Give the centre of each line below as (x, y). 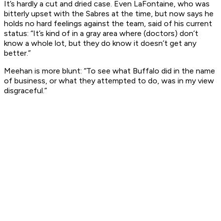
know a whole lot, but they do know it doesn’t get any (100, 43)
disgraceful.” (25, 91)
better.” (17, 53)
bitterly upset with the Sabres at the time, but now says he (109, 14)
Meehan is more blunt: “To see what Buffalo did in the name (110, 71)
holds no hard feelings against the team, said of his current (108, 24)
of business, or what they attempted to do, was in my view (109, 81)
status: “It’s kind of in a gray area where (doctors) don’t (101, 34)
